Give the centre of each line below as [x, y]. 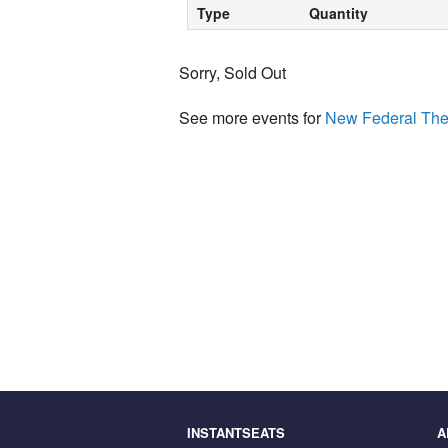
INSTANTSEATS [236, 433]
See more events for [252, 118]
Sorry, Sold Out [232, 73]
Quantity [338, 13]
